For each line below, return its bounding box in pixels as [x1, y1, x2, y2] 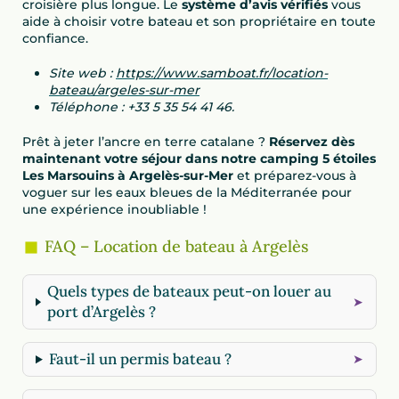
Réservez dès [269, 134, 354, 151]
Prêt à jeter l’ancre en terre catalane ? [22, 134, 269, 151]
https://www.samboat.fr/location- [116, 65, 328, 82]
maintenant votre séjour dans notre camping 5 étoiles [22, 151, 376, 167]
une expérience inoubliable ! [22, 201, 207, 218]
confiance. [22, 30, 88, 47]
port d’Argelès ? [46, 302, 156, 322]
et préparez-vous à [233, 167, 356, 184]
